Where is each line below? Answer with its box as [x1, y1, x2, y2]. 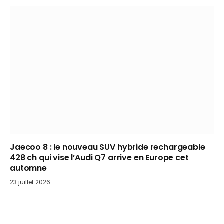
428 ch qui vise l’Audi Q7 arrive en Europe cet [10, 152, 189, 164]
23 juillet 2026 [10, 178, 50, 187]
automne [10, 162, 47, 174]
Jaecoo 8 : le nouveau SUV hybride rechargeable [10, 141, 205, 153]
